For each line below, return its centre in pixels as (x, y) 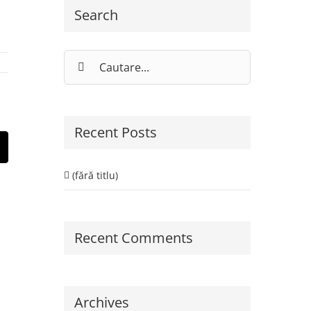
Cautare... (85, 57)
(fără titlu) (95, 175)
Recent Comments (133, 237)
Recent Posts (115, 133)
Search (96, 15)
